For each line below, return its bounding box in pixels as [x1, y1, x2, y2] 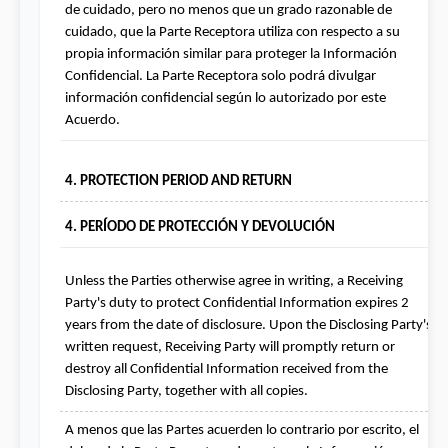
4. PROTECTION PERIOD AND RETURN [65, 173, 292, 189]
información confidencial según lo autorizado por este [65, 90, 386, 106]
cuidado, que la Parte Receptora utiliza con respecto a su [65, 24, 400, 40]
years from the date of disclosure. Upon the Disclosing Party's [65, 317, 432, 333]
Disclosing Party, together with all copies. [65, 383, 308, 399]
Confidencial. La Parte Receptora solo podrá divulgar [65, 68, 376, 84]
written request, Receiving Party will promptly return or [65, 339, 395, 355]
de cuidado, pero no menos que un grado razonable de [65, 2, 392, 18]
